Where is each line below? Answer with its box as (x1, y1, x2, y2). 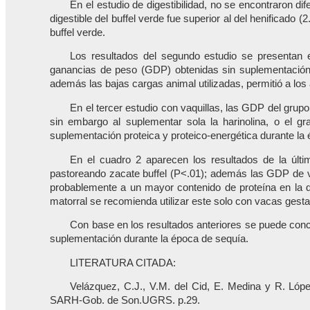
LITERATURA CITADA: (70, 257, 176, 268)
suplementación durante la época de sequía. (50, 233, 248, 245)
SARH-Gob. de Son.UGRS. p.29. (50, 295, 200, 307)
